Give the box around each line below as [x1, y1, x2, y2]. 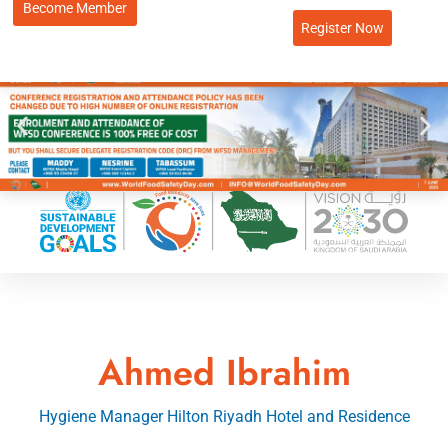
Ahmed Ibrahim [97, 346, 351, 400]
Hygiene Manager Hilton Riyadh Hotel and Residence [38, 407, 410, 427]
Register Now [301, 20, 385, 36]
